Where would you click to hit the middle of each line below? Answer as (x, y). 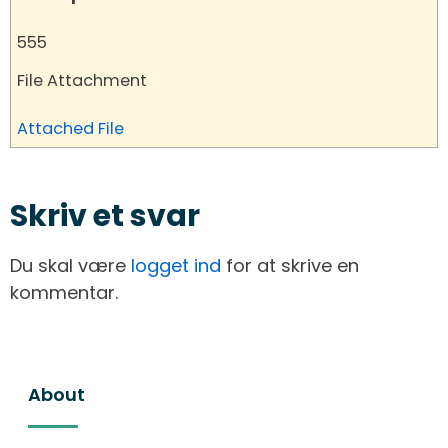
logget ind (176, 265)
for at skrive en (290, 265)
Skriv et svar (105, 216)
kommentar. (64, 292)
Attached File (70, 129)
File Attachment (82, 81)
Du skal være (70, 265)
